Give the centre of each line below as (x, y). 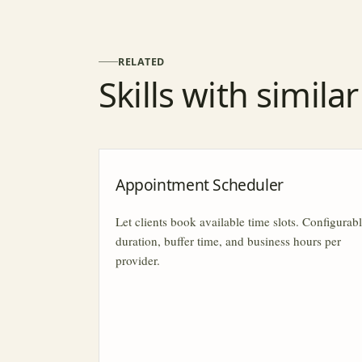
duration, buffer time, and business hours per (228, 240)
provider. (138, 260)
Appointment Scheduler (200, 185)
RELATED (142, 61)
